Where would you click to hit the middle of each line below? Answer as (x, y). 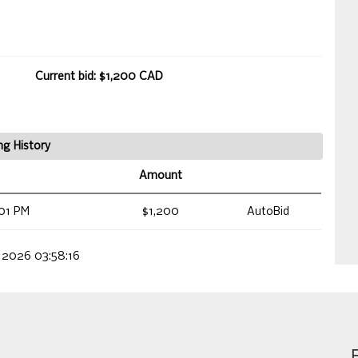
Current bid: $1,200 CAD (99, 77)
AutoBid (268, 212)
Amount (160, 176)
